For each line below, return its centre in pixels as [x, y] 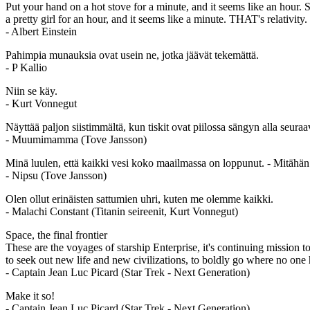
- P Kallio [26, 67]
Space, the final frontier [56, 235]
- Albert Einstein [41, 31]
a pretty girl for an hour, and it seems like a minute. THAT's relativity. [156, 19]
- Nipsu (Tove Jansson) [56, 175]
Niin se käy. [31, 91]
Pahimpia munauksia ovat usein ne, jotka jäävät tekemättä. [132, 55]
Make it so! [30, 295]
